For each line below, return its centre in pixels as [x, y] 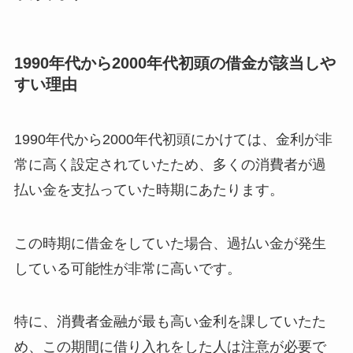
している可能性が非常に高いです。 [127, 268]
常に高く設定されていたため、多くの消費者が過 [170, 164]
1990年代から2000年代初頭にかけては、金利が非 [173, 139]
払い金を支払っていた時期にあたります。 [149, 190]
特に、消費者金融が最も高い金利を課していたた [170, 322]
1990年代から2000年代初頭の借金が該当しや [175, 63]
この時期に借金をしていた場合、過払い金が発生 [170, 243]
